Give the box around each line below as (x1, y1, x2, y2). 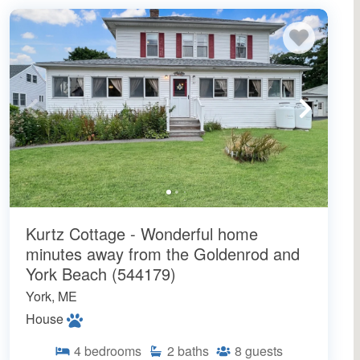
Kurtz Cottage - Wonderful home (26, 222, 258, 246)
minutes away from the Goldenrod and (26, 242, 300, 266)
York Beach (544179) (26, 262, 176, 286)
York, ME (26, 287, 77, 306)
